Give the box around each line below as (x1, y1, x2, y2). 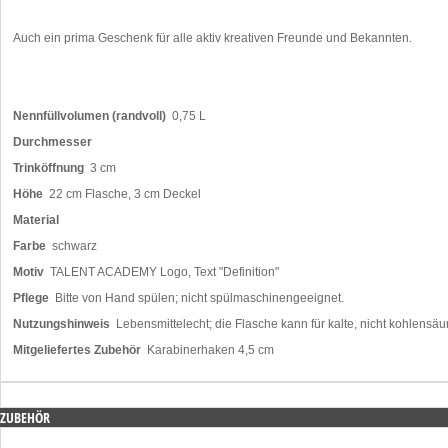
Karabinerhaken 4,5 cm (141, 343, 274, 358)
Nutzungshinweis (13, 317, 110, 332)
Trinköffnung (13, 161, 84, 176)
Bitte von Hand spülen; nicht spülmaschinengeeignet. (49, 291, 344, 306)
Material (13, 213, 59, 228)
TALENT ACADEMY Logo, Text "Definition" (44, 265, 279, 280)
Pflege (13, 291, 49, 306)
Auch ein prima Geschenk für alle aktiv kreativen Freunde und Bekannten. (13, 31, 412, 46)
